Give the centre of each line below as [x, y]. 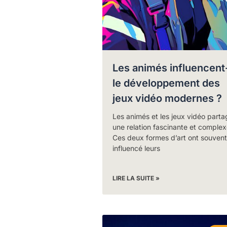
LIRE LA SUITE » [136, 178]
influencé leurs [136, 148]
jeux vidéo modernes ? [167, 98]
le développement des [166, 83]
